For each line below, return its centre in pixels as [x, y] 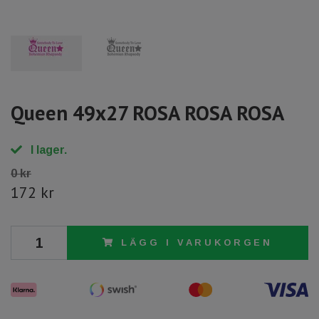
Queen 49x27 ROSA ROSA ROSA [147, 113]
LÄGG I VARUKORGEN [197, 242]
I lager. [47, 150]
